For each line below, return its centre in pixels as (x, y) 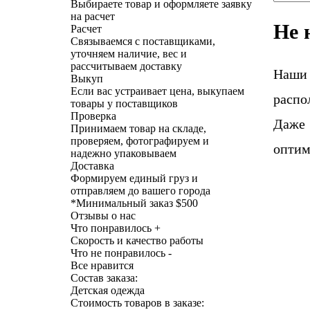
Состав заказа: (104, 277)
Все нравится (102, 265)
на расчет (93, 16)
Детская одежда (108, 290)
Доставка (92, 165)
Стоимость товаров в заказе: (137, 302)
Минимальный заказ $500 (137, 203)
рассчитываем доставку (126, 66)
